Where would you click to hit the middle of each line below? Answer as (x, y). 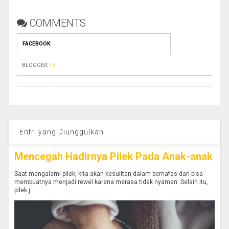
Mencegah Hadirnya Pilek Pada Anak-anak (113, 157)
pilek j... (24, 190)
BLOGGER (34, 65)
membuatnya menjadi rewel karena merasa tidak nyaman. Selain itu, (111, 182)
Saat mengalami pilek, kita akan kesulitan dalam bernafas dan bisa (108, 174)
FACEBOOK (36, 44)
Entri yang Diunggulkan (61, 132)
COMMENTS (58, 23)
